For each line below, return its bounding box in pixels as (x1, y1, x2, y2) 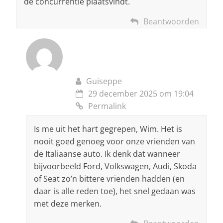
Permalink (88, 101, 126, 112)
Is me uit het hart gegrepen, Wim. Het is (34, 123, 182, 135)
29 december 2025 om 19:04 (88, 88, 194, 100)
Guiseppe (86, 76, 122, 87)
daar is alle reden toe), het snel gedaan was (34, 186, 196, 197)
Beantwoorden (143, 16, 199, 27)
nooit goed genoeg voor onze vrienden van (34, 136, 195, 147)
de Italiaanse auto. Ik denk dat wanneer (34, 148, 180, 160)
